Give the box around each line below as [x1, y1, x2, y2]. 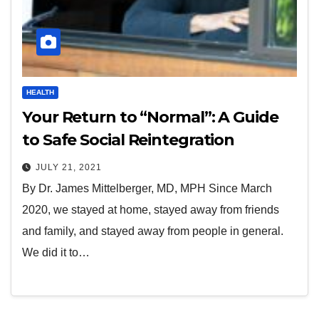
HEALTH [26, 88, 54, 96]
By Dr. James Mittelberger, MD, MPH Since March [22, 182, 272, 194]
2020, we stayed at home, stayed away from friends [22, 203, 279, 216]
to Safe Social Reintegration [22, 130, 235, 150]
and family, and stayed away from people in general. [22, 224, 283, 237]
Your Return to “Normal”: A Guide [22, 107, 278, 127]
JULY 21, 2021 [36, 162, 102, 172]
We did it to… [22, 246, 90, 258]
